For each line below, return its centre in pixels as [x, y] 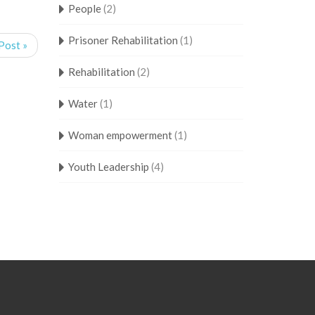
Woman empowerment [120, 135]
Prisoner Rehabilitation [123, 40]
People [84, 8]
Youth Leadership [108, 167]
